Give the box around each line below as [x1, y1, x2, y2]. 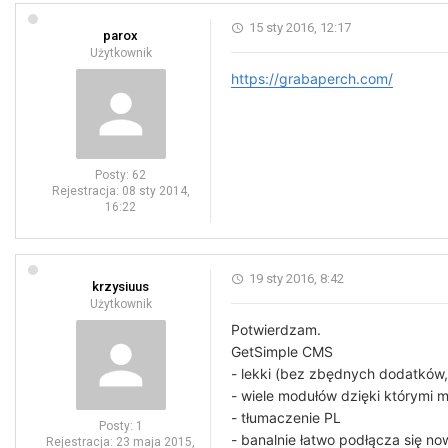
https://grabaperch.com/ [231, 70, 393, 87]
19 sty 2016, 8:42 [249, 271, 344, 286]
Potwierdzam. [231, 321, 321, 338]
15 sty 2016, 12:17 [249, 20, 351, 35]
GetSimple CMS [231, 343, 333, 360]
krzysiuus [92, 279, 149, 294]
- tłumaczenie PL [231, 409, 341, 426]
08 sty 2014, [121, 184, 190, 198]
